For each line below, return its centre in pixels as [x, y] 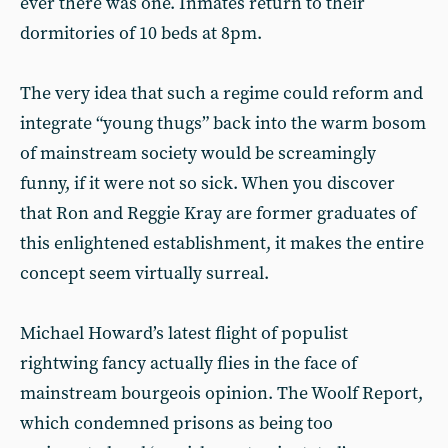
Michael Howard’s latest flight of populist [184, 333]
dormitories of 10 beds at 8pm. [141, 33]
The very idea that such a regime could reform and [221, 93]
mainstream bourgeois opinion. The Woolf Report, [221, 393]
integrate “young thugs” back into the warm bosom [223, 123]
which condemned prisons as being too [176, 423]
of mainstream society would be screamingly [198, 153]
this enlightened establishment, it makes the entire [222, 243]
